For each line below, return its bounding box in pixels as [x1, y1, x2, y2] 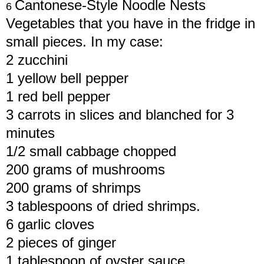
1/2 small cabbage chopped [6, 143, 176, 159]
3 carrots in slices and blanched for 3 [6, 106, 234, 123]
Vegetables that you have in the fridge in [6, 15, 255, 31]
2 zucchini [6, 51, 68, 68]
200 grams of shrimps [6, 179, 141, 196]
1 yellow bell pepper [6, 70, 128, 86]
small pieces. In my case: [6, 33, 163, 49]
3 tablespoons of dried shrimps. [6, 197, 200, 214]
